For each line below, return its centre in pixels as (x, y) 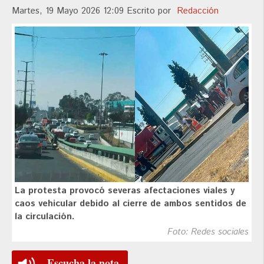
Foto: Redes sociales (208, 232)
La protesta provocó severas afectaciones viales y (125, 190)
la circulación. (45, 216)
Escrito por (152, 11)
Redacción (198, 11)
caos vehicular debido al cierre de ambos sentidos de (131, 203)
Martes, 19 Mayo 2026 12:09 (69, 11)
